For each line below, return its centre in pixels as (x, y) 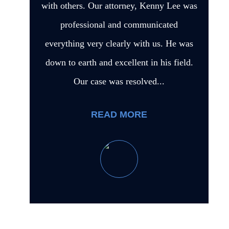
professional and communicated (119, 24)
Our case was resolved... (119, 81)
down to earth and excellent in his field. (119, 62)
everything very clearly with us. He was (119, 43)
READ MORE (119, 114)
